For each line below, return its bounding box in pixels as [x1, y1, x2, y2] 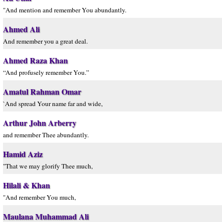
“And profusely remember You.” [3, 68, 89, 77]
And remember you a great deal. [3, 37, 88, 46]
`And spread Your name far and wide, [3, 99, 103, 108]
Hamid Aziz [3, 148, 43, 160]
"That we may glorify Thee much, [3, 162, 93, 170]
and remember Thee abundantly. [3, 130, 89, 139]
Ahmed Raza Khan [3, 55, 68, 66]
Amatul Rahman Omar [3, 86, 81, 97]
